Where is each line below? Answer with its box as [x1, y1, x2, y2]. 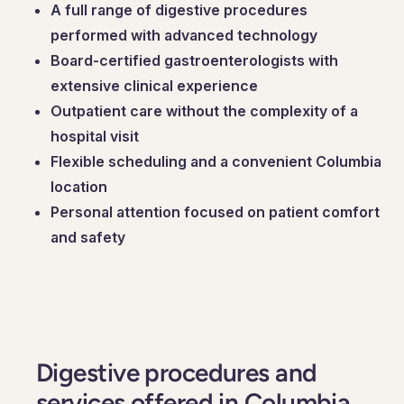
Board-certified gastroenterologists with [50, 50, 338, 69]
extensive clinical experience [50, 76, 258, 95]
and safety [50, 227, 125, 246]
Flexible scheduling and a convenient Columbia [50, 151, 381, 170]
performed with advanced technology [50, 25, 317, 44]
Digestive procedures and [36, 356, 317, 388]
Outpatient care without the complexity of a [50, 101, 358, 120]
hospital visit [50, 126, 139, 145]
